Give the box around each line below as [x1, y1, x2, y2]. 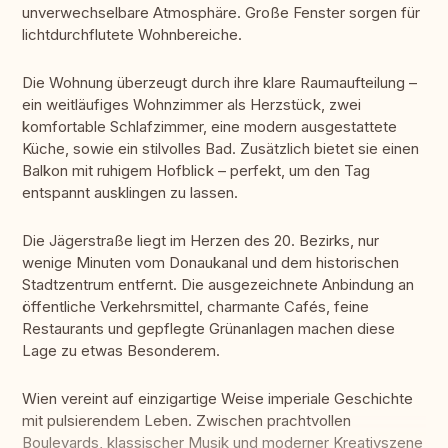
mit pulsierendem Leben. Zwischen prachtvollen [22, 411, 351, 431]
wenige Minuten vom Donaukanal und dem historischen [22, 253, 399, 273]
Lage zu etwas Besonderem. [22, 341, 220, 361]
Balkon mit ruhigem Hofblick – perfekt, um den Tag [22, 161, 370, 181]
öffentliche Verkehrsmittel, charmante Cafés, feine [22, 297, 369, 317]
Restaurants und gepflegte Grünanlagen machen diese [22, 319, 395, 339]
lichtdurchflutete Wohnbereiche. [22, 25, 242, 45]
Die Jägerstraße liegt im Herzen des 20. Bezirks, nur [22, 231, 379, 251]
